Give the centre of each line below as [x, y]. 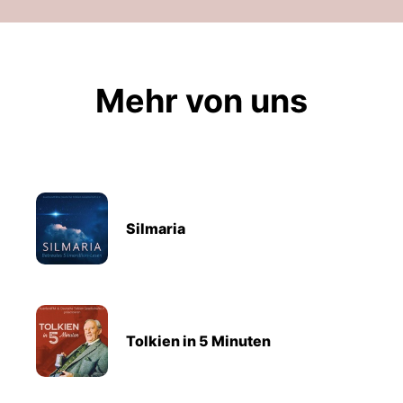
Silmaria [156, 228]
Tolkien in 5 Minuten [198, 341]
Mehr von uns [201, 101]
